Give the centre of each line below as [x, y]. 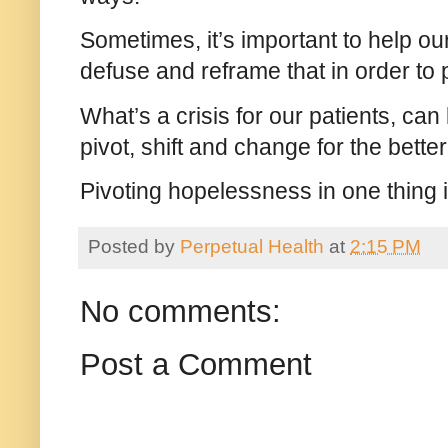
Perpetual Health [252, 246]
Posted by [134, 246]
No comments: [180, 311]
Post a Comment [196, 364]
